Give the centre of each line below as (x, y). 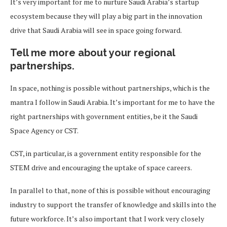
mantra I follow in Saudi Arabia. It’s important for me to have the (112, 102)
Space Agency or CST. (44, 131)
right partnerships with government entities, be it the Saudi (104, 117)
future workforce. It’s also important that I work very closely (107, 219)
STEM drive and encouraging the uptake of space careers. (102, 168)
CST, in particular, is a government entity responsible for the (106, 154)
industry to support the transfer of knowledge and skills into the (113, 205)
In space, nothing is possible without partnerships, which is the (110, 88)
